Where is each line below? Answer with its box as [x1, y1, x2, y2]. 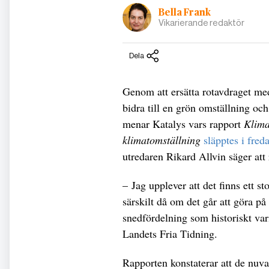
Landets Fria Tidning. [122, 226, 221, 241]
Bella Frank [159, 8, 211, 18]
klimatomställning [122, 132, 201, 147]
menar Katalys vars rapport [122, 116, 244, 131]
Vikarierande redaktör [159, 18, 244, 28]
